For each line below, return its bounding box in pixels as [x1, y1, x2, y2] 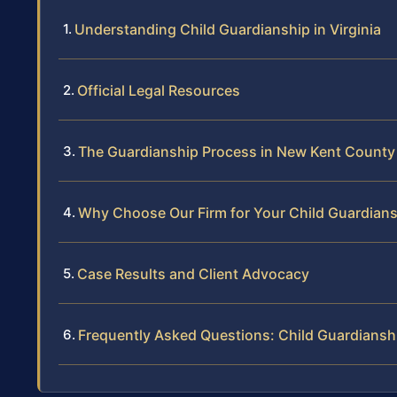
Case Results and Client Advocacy [77, 265, 309, 284]
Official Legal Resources [77, 82, 240, 100]
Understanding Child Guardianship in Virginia [74, 20, 381, 39]
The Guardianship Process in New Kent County [78, 143, 395, 161]
